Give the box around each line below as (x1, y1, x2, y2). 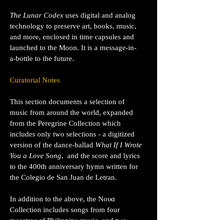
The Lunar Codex (10, 11, 63, 19)
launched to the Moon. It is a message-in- (10, 44, 137, 52)
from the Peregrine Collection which (10, 119, 121, 127)
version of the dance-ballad (10, 141, 95, 149)
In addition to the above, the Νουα (10, 195, 115, 203)
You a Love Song (10, 152, 61, 160)
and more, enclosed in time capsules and (10, 33, 134, 41)
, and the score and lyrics (61, 152, 140, 160)
